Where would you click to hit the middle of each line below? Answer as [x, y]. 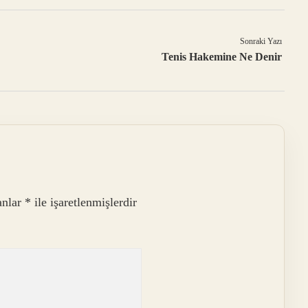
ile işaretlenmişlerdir [84, 202]
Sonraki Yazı [261, 42]
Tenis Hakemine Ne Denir [222, 57]
